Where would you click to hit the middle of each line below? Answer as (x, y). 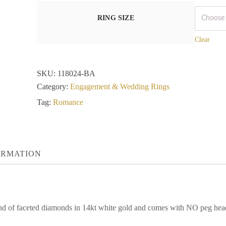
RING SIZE (116, 18)
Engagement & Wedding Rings (120, 87)
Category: (53, 87)
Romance (68, 102)
